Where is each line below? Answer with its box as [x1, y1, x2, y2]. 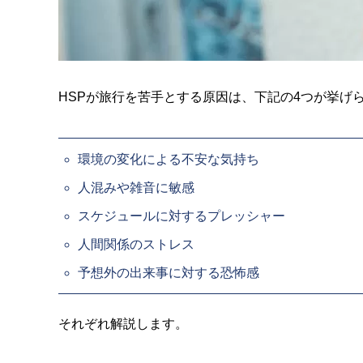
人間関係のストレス [78, 237, 194, 252]
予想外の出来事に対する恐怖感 [78, 266, 259, 280]
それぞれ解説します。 [58, 317, 188, 331]
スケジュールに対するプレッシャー [78, 209, 285, 224]
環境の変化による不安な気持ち [78, 152, 259, 167]
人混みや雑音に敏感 [78, 181, 194, 195]
